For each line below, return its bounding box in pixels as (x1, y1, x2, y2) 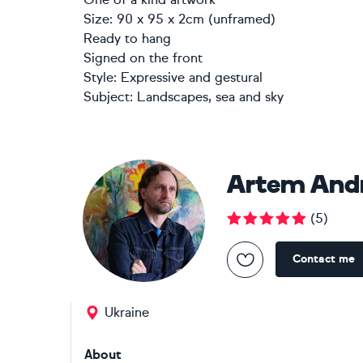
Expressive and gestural (121, 70, 263, 85)
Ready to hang (83, 31, 171, 46)
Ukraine (105, 305, 149, 320)
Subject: (83, 89, 133, 105)
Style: (83, 70, 121, 85)
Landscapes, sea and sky (137, 89, 284, 105)
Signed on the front (83, 50, 203, 66)
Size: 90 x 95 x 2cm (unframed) (83, 11, 275, 27)
